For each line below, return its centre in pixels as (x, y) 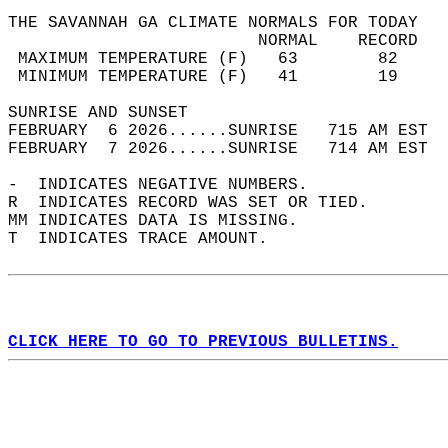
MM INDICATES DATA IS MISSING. (163, 221)
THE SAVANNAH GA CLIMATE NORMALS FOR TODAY (223, 23)
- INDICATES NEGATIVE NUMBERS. (168, 185)
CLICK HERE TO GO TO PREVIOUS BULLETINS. (203, 342)
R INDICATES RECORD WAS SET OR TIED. (198, 203)
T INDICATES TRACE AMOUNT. (148, 239)
